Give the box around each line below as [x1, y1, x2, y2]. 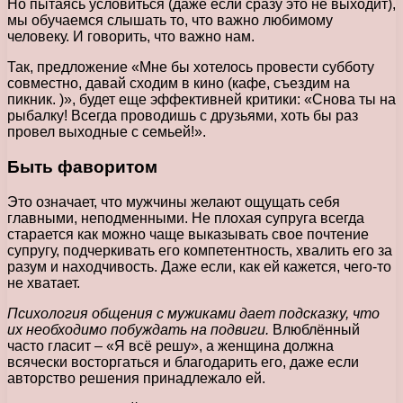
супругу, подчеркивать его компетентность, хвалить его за [7, 242, 392, 258]
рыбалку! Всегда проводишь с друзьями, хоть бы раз [7, 108, 358, 124]
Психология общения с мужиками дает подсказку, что [7, 305, 380, 321]
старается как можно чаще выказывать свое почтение [7, 226, 369, 242]
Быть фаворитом [7, 157, 157, 176]
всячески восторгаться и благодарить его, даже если [7, 354, 359, 370]
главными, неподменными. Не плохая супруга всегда [7, 210, 364, 226]
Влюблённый [269, 321, 360, 337]
